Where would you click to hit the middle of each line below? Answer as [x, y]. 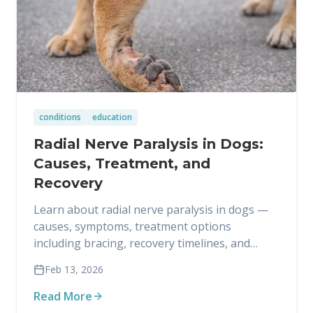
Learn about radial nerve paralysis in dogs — [151, 210]
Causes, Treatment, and [122, 163]
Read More [63, 296]
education [112, 117]
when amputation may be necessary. [129, 260]
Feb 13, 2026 [74, 269]
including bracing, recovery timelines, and [142, 243]
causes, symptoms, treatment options [132, 226]
